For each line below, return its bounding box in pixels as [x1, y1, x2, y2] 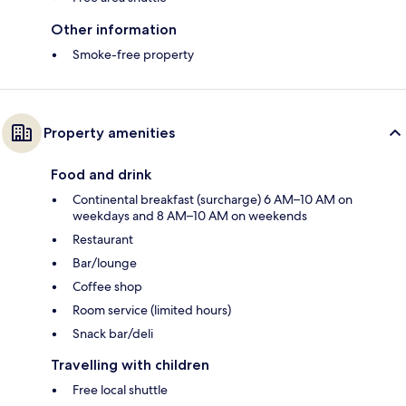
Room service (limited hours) [72, 302, 231, 319]
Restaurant [72, 231, 133, 248]
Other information [51, 21, 177, 39]
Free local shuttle [72, 382, 168, 399]
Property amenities [43, 124, 175, 142]
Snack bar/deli [72, 325, 153, 343]
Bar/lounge [72, 255, 137, 272]
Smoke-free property [72, 46, 194, 63]
